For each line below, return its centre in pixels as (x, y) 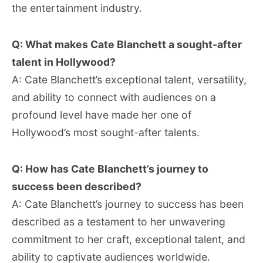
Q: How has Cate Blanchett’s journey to (110, 169)
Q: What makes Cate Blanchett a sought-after (127, 44)
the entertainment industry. (77, 8)
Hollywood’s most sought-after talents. (106, 132)
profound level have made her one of (102, 115)
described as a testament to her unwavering (119, 222)
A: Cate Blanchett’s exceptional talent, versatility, (129, 80)
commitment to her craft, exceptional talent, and (129, 239)
